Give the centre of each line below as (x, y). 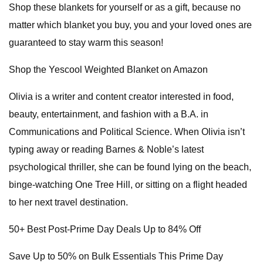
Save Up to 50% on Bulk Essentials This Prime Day (116, 256)
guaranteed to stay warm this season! (86, 43)
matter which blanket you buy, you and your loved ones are (130, 25)
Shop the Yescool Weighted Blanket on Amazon (108, 70)
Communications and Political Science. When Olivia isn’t (127, 132)
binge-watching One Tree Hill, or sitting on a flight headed (128, 185)
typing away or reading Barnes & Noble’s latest (106, 149)
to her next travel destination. (68, 202)
